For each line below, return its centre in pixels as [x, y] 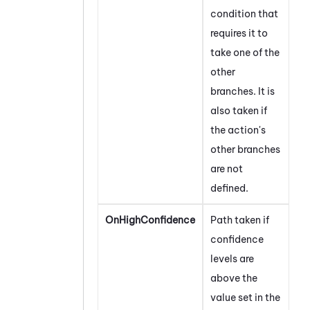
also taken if [239, 110]
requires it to [239, 33]
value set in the [245, 297]
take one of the [245, 52]
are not [227, 168]
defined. [229, 188]
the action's [238, 130]
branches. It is [243, 91]
